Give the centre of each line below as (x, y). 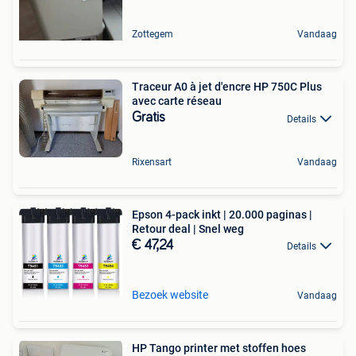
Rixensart (152, 162)
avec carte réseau (177, 101)
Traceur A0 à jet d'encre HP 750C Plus (227, 87)
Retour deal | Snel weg (188, 228)
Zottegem (153, 35)
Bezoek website (170, 295)
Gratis (149, 118)
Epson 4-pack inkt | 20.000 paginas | (222, 214)
